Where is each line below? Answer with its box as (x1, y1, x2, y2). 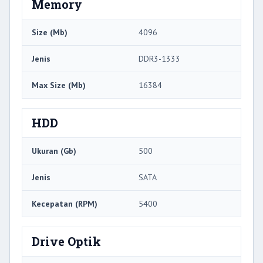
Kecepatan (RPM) (32, 198, 97, 209)
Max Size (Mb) (32, 79, 86, 90)
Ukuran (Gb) (32, 145, 76, 156)
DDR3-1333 (139, 53, 180, 64)
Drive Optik (32, 233, 101, 249)
